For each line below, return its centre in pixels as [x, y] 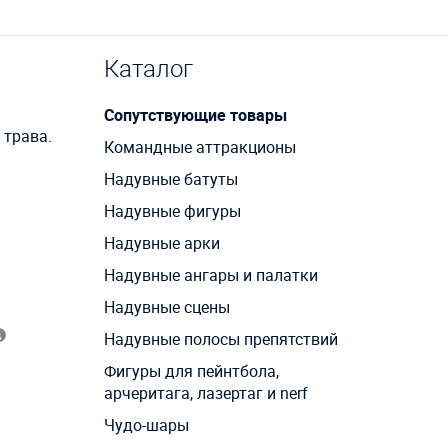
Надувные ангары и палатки [210, 274]
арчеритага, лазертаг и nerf [205, 392]
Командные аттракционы [199, 146]
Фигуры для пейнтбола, [191, 370]
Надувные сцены [166, 306]
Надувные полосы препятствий [220, 338]
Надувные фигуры [172, 210]
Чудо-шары [146, 424]
